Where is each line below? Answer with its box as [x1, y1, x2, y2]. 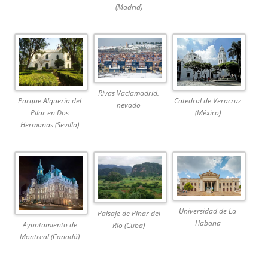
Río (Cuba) [112, 220, 145, 231]
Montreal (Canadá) [20, 231, 80, 242]
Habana [194, 218, 221, 229]
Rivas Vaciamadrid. [98, 88, 160, 99]
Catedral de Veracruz [174, 96, 242, 106]
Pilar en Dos [31, 108, 69, 118]
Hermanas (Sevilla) [20, 120, 80, 130]
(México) [194, 108, 221, 118]
